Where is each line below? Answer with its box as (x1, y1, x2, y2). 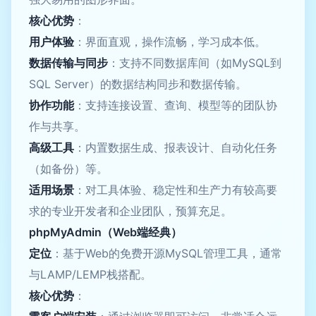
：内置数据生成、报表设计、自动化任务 (74, 140, 277, 154)
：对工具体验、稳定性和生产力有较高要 (74, 182, 277, 197)
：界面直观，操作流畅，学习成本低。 (74, 34, 266, 49)
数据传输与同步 (29, 55, 108, 70)
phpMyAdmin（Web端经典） (29, 224, 182, 239)
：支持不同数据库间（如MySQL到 (108, 55, 281, 70)
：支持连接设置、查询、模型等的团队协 (74, 97, 277, 112)
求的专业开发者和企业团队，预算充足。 (29, 203, 232, 218)
